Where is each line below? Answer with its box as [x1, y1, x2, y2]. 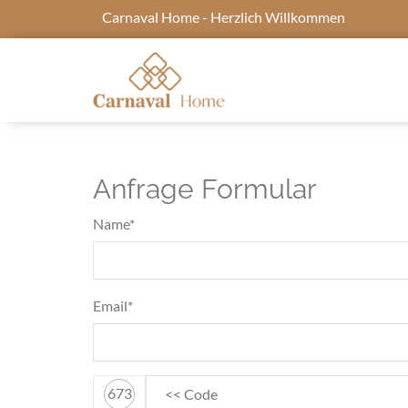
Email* [93, 296, 133, 314]
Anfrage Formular [93, 172, 317, 205]
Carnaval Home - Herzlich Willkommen [101, 8, 345, 25]
